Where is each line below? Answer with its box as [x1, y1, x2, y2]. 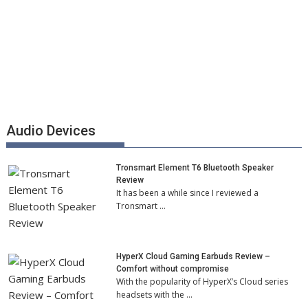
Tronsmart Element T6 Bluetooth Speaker [116, 162, 274, 173]
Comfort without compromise [116, 263, 230, 274]
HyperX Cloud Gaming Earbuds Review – [116, 251, 271, 261]
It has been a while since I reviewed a [116, 186, 259, 199]
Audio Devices [6, 122, 96, 139]
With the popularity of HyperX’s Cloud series [116, 275, 289, 287]
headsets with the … [116, 288, 193, 300]
